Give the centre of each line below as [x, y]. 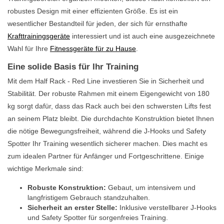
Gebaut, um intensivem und [151, 187]
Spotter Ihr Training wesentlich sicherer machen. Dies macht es [107, 143]
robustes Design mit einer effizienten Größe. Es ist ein [93, 11]
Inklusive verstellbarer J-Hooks [167, 207]
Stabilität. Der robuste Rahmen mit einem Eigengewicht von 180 [108, 93]
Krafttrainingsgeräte [39, 36]
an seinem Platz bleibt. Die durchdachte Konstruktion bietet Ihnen [111, 118]
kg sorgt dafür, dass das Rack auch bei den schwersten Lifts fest [109, 106]
